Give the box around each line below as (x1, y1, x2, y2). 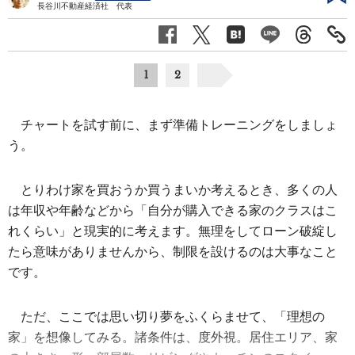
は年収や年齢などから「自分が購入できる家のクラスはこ (8, 203, 338, 217)
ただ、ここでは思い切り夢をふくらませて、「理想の (21, 309, 325, 323)
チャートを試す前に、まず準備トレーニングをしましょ (21, 117, 338, 132)
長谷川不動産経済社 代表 (37, 2, 132, 10)
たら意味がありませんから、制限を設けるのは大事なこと (8, 244, 338, 258)
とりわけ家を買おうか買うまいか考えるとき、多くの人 (21, 182, 338, 197)
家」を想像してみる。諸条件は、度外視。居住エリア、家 (8, 330, 338, 344)
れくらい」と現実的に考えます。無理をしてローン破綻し (8, 223, 338, 238)
